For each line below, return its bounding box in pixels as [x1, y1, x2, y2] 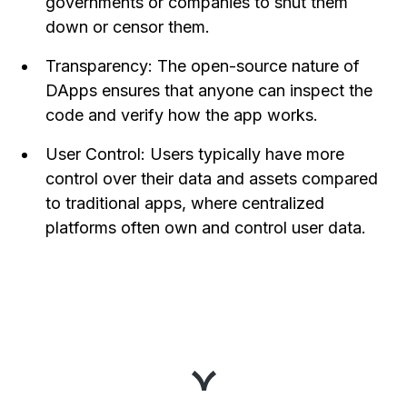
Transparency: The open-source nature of [45, 56, 361, 75]
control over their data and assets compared [45, 169, 379, 188]
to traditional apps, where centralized [45, 194, 325, 213]
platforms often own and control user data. [45, 218, 367, 237]
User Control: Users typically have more [45, 144, 345, 164]
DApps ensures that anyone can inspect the [45, 81, 373, 100]
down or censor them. [45, 17, 211, 36]
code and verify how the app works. [45, 105, 319, 124]
